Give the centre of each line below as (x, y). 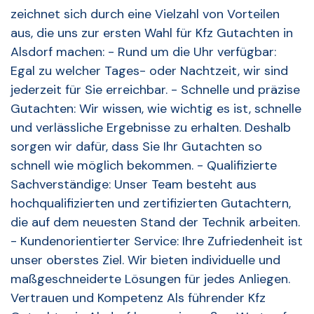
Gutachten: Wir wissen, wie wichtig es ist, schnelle (156, 109)
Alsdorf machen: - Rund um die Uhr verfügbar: (143, 52)
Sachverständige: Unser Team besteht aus (134, 185)
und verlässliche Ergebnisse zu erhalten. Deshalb (151, 128)
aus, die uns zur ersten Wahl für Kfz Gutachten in (152, 33)
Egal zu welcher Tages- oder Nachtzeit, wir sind (149, 71)
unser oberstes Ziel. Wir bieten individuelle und (145, 260)
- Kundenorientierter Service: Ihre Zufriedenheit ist (157, 241)
